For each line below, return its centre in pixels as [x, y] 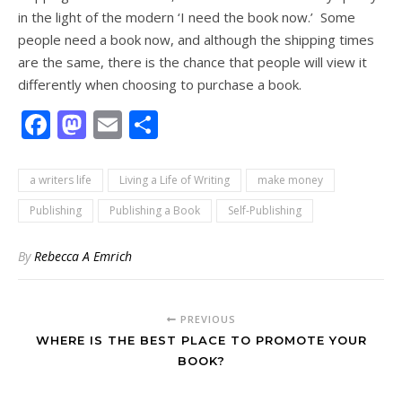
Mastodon [154, 125]
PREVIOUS [206, 319]
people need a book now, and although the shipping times [196, 40]
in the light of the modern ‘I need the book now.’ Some [187, 17]
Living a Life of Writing [175, 180]
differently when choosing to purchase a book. [160, 85]
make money [290, 180]
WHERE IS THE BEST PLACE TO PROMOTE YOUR [201, 341]
